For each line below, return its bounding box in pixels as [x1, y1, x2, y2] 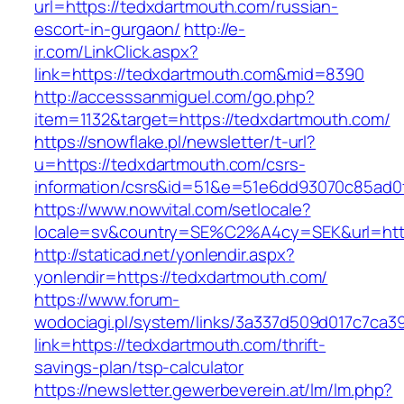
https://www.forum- [34, 288, 180, 312]
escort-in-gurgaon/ [34, 17, 181, 41]
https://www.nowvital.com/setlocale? [34, 197, 311, 222]
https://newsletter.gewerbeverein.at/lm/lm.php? [34, 378, 393, 402]
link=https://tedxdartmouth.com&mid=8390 [34, 62, 365, 87]
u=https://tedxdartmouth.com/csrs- [34, 152, 306, 177]
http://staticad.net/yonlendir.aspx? [34, 243, 295, 267]
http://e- [184, 17, 246, 41]
